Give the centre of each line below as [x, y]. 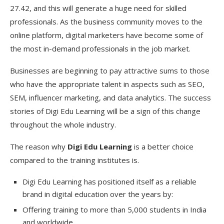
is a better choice [163, 146]
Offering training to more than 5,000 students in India [114, 209]
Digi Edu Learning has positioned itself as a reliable [109, 181]
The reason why [39, 146]
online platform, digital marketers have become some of [106, 35]
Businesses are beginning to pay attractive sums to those [110, 70]
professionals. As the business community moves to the [106, 21]
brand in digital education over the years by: [98, 194]
